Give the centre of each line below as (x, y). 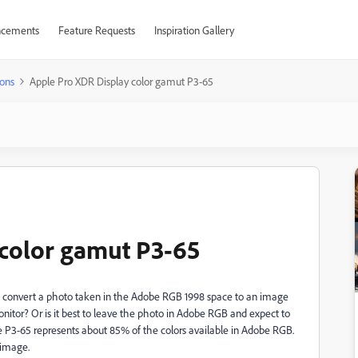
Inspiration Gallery (194, 30)
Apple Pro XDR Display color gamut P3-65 (121, 81)
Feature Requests (96, 30)
